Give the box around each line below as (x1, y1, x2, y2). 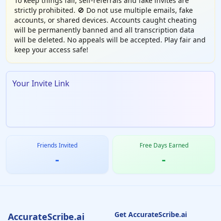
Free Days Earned (139, 141, 188, 149)
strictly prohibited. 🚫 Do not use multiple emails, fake (14, 5, 193, 15)
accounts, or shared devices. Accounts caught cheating (14, 15, 197, 25)
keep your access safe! (14, 45, 88, 54)
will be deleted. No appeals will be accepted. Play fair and (14, 35, 206, 44)
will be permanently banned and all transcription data (14, 25, 194, 35)
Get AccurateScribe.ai (114, 210, 187, 219)
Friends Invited (37, 141, 77, 149)
